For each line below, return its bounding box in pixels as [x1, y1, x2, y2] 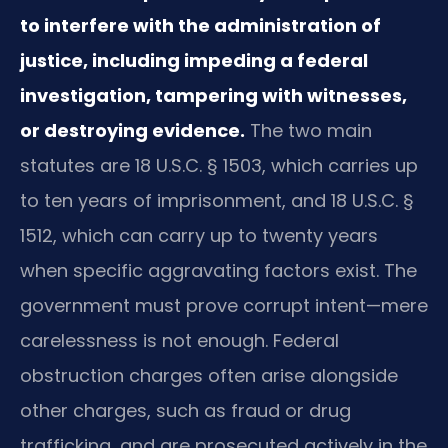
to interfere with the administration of [20, 12, 381, 38]
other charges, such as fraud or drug [20, 397, 351, 423]
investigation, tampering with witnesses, [20, 82, 407, 108]
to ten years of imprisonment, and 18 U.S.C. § [20, 187, 414, 213]
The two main [245, 117, 372, 143]
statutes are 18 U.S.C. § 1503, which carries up [20, 152, 418, 178]
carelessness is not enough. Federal [20, 327, 339, 353]
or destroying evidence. [20, 117, 245, 143]
